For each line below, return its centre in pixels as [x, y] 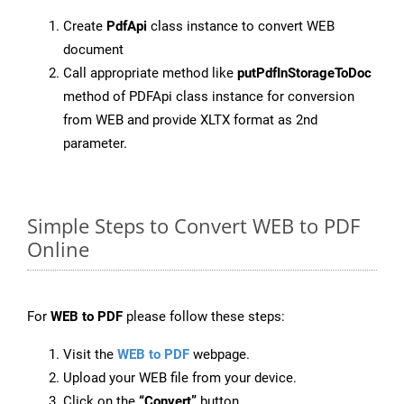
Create [85, 27]
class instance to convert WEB [241, 27]
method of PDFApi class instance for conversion [209, 97]
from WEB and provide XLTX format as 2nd [190, 120]
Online [58, 249]
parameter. [95, 144]
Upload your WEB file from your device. [180, 378]
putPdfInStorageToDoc [304, 73]
